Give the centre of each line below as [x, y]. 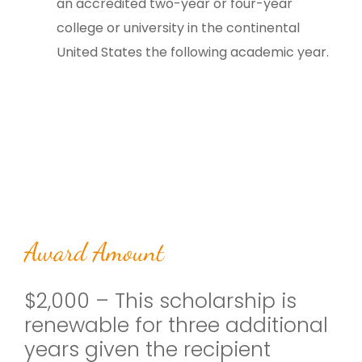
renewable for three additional [176, 325]
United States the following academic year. [193, 52]
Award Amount [94, 252]
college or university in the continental [178, 27]
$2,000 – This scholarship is [160, 301]
